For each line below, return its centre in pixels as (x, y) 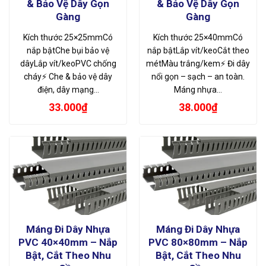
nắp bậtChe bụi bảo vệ (68, 50)
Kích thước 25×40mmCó (198, 37)
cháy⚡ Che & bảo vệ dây (68, 76)
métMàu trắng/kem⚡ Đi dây (198, 63)
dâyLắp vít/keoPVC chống (68, 63)
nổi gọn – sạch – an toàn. (198, 76)
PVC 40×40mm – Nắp (68, 242)
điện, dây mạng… (68, 89)
